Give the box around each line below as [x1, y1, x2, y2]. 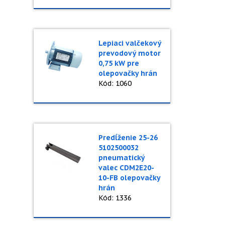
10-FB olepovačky [98, 173, 160, 182]
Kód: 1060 [98, 79, 132, 88]
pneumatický [98, 153, 145, 162]
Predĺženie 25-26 [98, 133, 158, 142]
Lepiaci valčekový [98, 39, 161, 48]
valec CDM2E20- [98, 163, 154, 172]
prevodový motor [98, 49, 161, 58]
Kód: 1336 [98, 193, 132, 202]
